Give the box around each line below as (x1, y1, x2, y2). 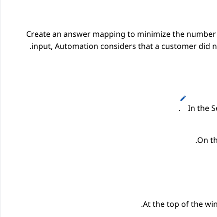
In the (188, 103, 211, 114)
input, (31, 41, 55, 52)
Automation (55, 41, 98, 52)
